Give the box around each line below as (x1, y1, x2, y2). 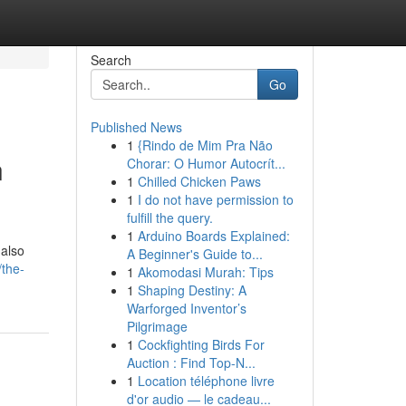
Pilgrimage (126, 317, 188, 335)
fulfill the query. (126, 208, 213, 227)
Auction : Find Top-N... (126, 353, 256, 372)
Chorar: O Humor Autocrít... (126, 154, 285, 172)
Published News (90, 118, 182, 136)
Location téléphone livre (137, 372, 275, 390)
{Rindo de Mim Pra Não (137, 136, 273, 154)
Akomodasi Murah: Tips (137, 263, 274, 281)
